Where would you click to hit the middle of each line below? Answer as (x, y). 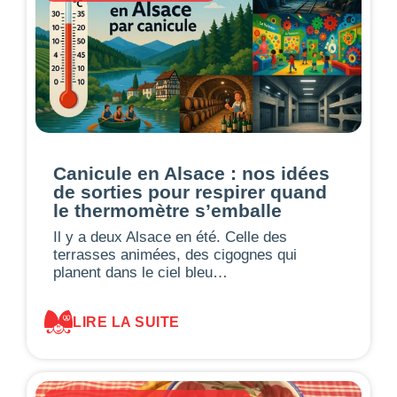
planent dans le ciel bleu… (140, 272)
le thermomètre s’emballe (167, 210)
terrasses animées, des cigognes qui (175, 254)
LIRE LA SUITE (126, 322)
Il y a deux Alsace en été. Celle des (170, 237)
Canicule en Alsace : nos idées (191, 173)
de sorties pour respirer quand (190, 191)
